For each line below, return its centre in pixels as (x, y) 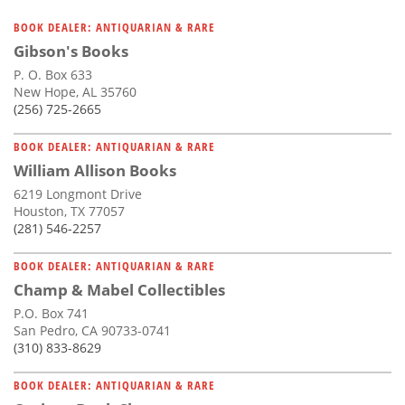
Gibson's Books (71, 51)
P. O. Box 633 (53, 74)
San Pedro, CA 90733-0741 (92, 330)
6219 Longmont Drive (78, 193)
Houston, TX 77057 (69, 211)
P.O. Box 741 (51, 313)
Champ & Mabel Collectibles (119, 289)
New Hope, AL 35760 (75, 91)
